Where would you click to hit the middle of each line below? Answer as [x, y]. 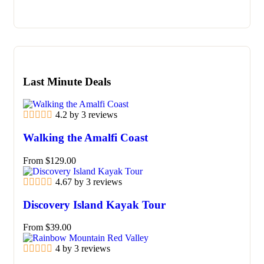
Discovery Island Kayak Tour [94, 204]
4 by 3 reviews [83, 249]
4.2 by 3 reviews [86, 115]
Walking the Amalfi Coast [85, 138]
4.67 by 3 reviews [89, 181]
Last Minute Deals [67, 81]
